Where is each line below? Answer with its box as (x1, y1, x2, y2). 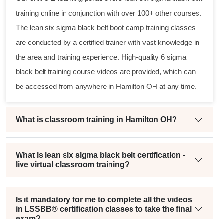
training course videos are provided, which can (46, 67, 196, 76)
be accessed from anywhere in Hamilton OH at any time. (16, 82, 197, 90)
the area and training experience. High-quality (16, 52, 161, 61)
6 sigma (161, 52, 186, 61)
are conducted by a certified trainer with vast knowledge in (16, 38, 199, 46)
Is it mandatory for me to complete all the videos (16, 195, 192, 204)
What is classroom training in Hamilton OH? (16, 115, 177, 124)
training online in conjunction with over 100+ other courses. (16, 8, 201, 17)
